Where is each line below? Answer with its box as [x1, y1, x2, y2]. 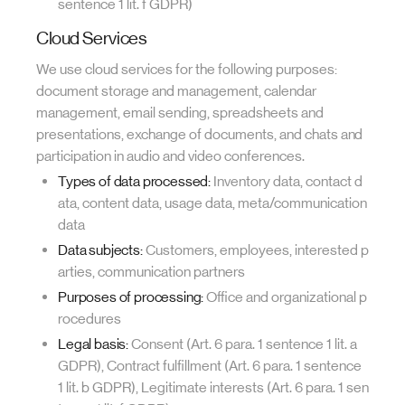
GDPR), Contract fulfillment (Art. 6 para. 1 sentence [58, 357, 362, 374]
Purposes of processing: [58, 288, 204, 306]
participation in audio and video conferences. [36, 147, 305, 165]
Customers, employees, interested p [142, 241, 369, 259]
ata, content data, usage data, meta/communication [58, 194, 367, 212]
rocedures [58, 310, 121, 327]
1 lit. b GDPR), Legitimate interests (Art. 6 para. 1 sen [58, 379, 369, 396]
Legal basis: [58, 335, 129, 353]
